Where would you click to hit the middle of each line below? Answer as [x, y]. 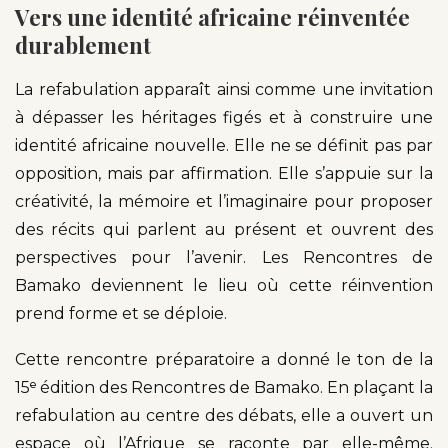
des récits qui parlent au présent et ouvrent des [224, 229]
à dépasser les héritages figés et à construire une [224, 117]
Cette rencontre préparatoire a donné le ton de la [224, 359]
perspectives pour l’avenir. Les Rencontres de [224, 257]
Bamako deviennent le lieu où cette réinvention [224, 285]
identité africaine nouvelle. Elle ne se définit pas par [224, 145]
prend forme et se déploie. [121, 313]
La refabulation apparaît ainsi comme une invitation [224, 89]
